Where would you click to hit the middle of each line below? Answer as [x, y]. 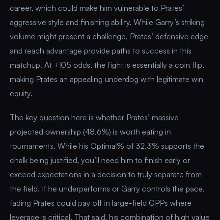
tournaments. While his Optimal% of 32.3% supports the [107, 146]
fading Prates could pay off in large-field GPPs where [101, 203]
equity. [21, 93]
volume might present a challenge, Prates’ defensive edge [109, 36]
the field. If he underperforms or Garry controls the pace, [107, 188]
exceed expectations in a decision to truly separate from [106, 174]
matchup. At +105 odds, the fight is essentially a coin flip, [107, 65]
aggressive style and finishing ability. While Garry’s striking [107, 22]
